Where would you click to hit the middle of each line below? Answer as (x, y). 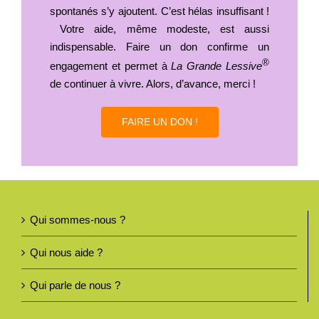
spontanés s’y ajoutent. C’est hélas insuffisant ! (159, 11)
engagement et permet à (110, 66)
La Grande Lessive (217, 66)
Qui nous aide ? (66, 252)
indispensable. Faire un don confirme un (159, 46)
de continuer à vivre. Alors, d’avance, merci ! (152, 83)
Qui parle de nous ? (75, 285)
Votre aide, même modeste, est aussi (159, 28)
